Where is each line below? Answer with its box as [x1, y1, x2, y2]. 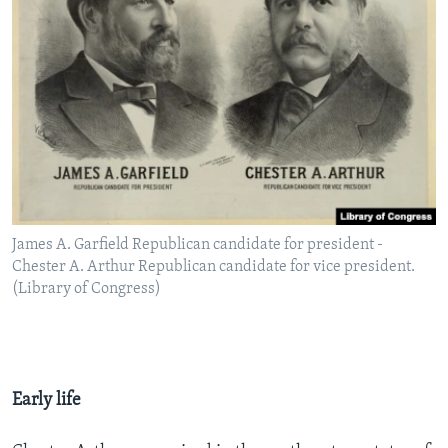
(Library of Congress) [12, 280, 161, 297]
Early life [12, 390, 81, 410]
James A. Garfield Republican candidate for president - [12, 236, 383, 253]
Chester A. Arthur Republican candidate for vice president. [12, 258, 415, 275]
